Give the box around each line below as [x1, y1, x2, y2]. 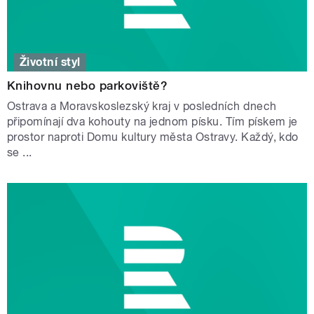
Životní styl [20, 55, 81, 69]
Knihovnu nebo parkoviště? [7, 78, 168, 93]
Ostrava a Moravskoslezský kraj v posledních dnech [7, 99, 277, 113]
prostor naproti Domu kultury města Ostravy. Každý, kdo [7, 130, 299, 144]
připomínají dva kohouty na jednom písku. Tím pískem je [7, 114, 298, 128]
